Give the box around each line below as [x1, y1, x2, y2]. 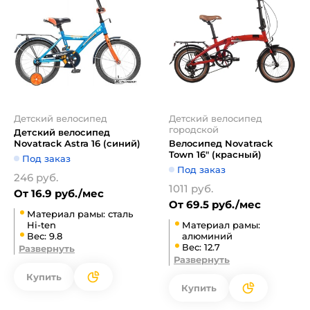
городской [169, 124, 219, 135]
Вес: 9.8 [27, 230, 62, 241]
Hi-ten [27, 219, 56, 230]
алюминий [182, 230, 232, 241]
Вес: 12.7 [182, 241, 220, 253]
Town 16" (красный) [169, 149, 262, 160]
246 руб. [14, 171, 58, 184]
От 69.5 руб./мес [169, 198, 261, 211]
